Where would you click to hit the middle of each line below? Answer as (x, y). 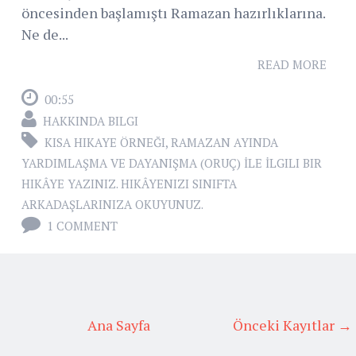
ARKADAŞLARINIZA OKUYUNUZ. (112, 205)
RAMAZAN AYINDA (224, 143)
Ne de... (45, 35)
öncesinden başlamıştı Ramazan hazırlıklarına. (173, 13)
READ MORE (292, 65)
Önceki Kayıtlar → (292, 325)
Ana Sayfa (118, 325)
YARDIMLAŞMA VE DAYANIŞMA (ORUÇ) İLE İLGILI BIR (172, 163)
